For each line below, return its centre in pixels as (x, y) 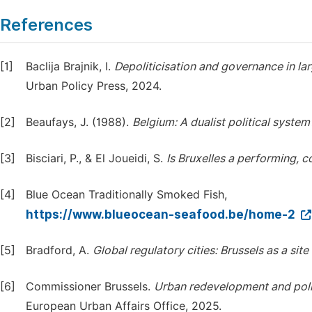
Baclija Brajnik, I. (70, 67)
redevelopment (228, 287)
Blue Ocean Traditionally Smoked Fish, (126, 195)
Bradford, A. (59, 250)
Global (110, 250)
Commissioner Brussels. (90, 287)
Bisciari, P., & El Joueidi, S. (96, 158)
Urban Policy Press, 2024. (94, 86)
